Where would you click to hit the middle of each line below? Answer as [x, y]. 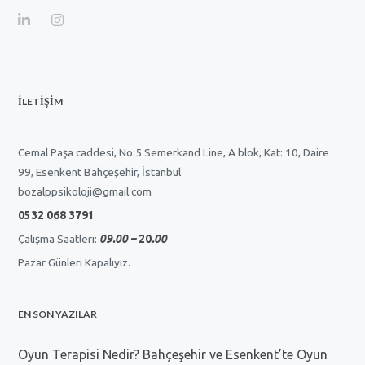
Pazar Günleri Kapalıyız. [75, 262]
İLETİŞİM [41, 101]
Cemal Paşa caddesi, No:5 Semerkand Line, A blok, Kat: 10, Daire [174, 152]
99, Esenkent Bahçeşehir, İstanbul [100, 172]
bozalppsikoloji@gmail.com [85, 191]
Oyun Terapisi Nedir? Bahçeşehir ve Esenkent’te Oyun [173, 354]
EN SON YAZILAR [58, 314]
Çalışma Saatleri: [59, 238]
